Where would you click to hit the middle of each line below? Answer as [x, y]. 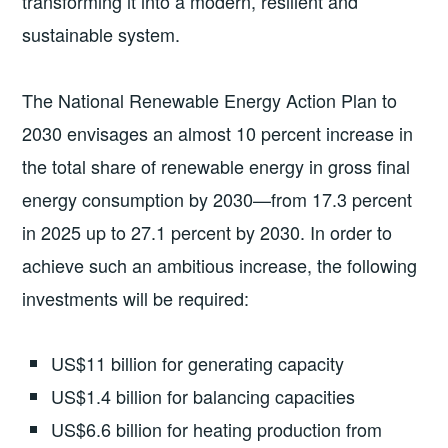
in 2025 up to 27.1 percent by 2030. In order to [207, 231]
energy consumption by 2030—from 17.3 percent [217, 198]
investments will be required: [136, 297]
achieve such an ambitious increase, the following [220, 264]
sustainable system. [101, 34]
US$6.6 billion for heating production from [217, 429]
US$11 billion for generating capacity [198, 363]
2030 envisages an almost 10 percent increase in [218, 132]
